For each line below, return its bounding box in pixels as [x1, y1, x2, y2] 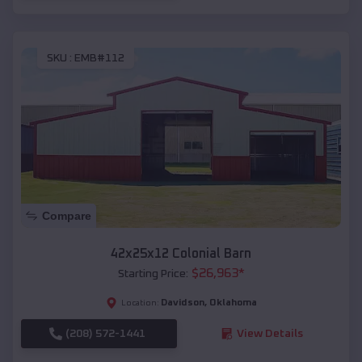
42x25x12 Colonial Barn [111, 246, 251, 260]
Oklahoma [208, 297, 257, 308]
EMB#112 [74, 53, 124, 65]
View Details [236, 327, 303, 339]
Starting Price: [117, 267, 188, 280]
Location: [120, 298, 159, 307]
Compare [42, 208, 91, 222]
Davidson [160, 297, 204, 308]
